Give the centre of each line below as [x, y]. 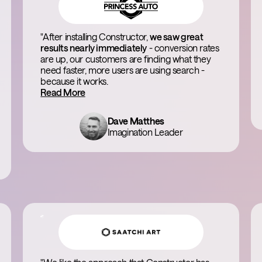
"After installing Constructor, [95, 37]
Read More [63, 92]
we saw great [176, 37]
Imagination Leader [145, 132]
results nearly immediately [94, 48]
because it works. [74, 81]
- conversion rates [183, 48]
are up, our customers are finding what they [126, 59]
